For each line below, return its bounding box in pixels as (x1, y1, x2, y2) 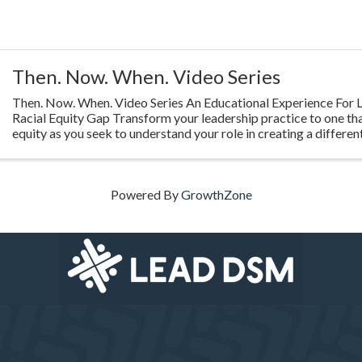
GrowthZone (180, 186, 252, 202)
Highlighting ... (12, 140, 92, 156)
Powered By (110, 186, 181, 202)
